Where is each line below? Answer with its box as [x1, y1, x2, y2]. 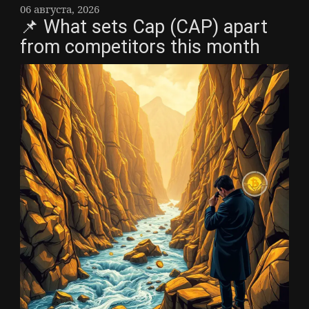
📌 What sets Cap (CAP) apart [20, 15, 268, 38]
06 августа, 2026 [20, 1, 99, 16]
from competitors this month [20, 35, 260, 58]
